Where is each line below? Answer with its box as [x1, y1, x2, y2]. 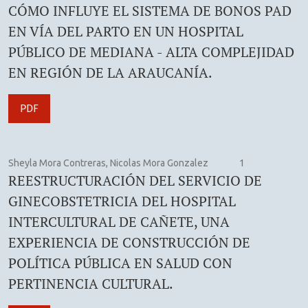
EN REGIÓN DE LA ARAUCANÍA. [8, 63, 212, 82]
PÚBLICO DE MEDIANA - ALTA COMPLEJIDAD [8, 42, 294, 61]
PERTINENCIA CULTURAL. [8, 274, 173, 293]
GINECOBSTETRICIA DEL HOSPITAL [8, 191, 236, 210]
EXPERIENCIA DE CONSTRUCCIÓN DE [8, 232, 250, 252]
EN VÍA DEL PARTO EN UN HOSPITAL [8, 21, 243, 41]
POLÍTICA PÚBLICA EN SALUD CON [8, 253, 232, 272]
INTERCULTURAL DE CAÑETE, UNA [8, 212, 230, 231]
